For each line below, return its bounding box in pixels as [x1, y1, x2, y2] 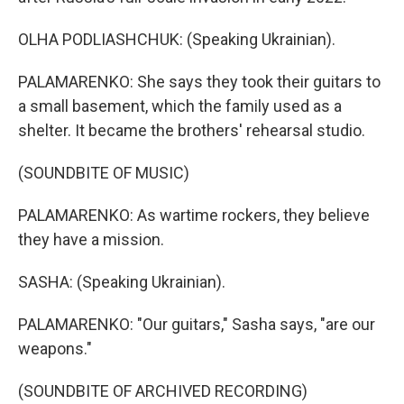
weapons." [18, 339, 92, 358]
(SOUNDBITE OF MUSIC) [18, 163, 189, 182]
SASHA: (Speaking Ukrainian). [18, 272, 225, 291]
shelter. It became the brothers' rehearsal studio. [18, 121, 365, 140]
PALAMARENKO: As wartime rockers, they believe [18, 206, 370, 225]
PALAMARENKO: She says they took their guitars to [18, 72, 381, 91]
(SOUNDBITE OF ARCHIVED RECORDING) [18, 381, 308, 400]
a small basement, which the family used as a [18, 96, 342, 115]
